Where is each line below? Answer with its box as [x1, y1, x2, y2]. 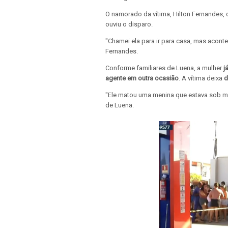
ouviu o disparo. [105, 20, 153, 28]
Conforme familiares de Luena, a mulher [105, 64, 222, 72]
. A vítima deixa [179, 74, 224, 82]
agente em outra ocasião [105, 74, 179, 82]
